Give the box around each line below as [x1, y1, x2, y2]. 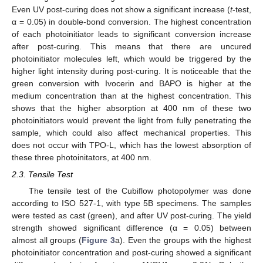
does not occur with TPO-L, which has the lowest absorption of [12, 140, 251, 150]
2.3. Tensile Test [12, 169, 73, 179]
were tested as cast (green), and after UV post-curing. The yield [12, 210, 251, 220]
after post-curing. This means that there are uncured [12, 42, 251, 52]
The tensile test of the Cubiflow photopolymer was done [28, 186, 251, 195]
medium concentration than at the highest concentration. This [12, 91, 251, 101]
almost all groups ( [12, 235, 82, 245]
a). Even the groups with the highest [114, 235, 252, 245]
